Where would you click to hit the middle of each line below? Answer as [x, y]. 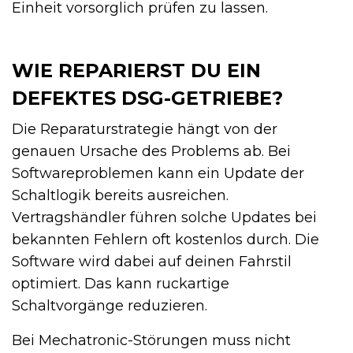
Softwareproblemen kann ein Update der [158, 174]
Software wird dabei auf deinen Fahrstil [152, 262]
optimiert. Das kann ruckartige [121, 284]
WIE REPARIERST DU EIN [136, 71]
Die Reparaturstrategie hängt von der [145, 130]
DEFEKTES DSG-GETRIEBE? [147, 98]
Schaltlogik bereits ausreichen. [120, 196]
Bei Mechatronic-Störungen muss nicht [151, 341]
